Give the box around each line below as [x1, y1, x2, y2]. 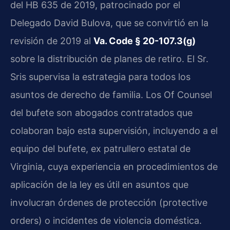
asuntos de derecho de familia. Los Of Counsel [10, 89, 212, 101]
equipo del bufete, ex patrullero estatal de [10, 143, 190, 155]
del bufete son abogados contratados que [10, 107, 193, 119]
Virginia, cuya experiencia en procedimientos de [10, 161, 218, 172]
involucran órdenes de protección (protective [10, 197, 207, 208]
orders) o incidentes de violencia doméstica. [10, 215, 202, 226]
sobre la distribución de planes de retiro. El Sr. [10, 53, 208, 65]
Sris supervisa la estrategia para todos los [10, 71, 190, 83]
